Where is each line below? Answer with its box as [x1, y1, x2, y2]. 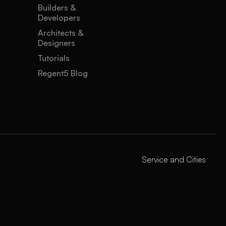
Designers [38, 38, 76, 48]
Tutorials [38, 53, 70, 63]
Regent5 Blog [38, 68, 88, 78]
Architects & [38, 28, 84, 38]
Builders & [38, 3, 76, 13]
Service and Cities [142, 154, 206, 164]
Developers [38, 13, 81, 23]
